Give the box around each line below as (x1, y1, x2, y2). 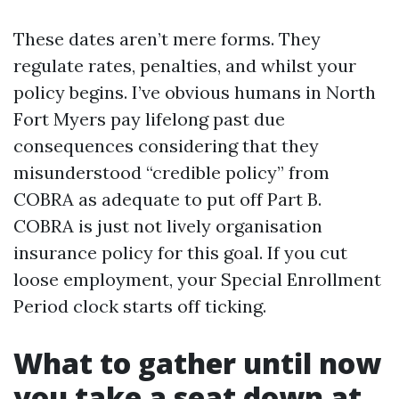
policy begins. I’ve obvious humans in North (13, 81, 376, 103)
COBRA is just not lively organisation (13, 215, 322, 237)
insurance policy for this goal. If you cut (13, 241, 347, 264)
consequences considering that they (13, 134, 319, 157)
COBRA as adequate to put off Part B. (13, 188, 322, 210)
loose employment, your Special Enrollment (13, 268, 381, 290)
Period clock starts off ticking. (13, 295, 266, 317)
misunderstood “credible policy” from (13, 161, 330, 183)
